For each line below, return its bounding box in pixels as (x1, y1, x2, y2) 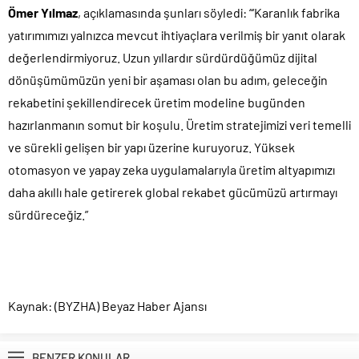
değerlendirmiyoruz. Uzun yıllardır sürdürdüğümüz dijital (8, 49, 317, 65)
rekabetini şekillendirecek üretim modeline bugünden (8, 94, 305, 110)
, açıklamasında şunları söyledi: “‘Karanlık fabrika (78, 4, 340, 20)
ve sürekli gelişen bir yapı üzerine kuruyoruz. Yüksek (8, 139, 295, 155)
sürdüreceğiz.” (8, 206, 88, 222)
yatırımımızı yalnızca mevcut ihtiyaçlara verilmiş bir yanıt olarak (8, 26, 345, 42)
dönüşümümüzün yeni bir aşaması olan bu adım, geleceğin (8, 71, 328, 87)
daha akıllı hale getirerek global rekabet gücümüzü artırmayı (8, 184, 337, 200)
